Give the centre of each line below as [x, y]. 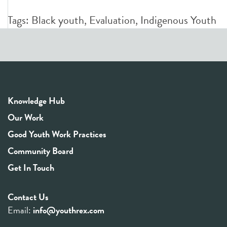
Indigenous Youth [178, 20]
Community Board [41, 151]
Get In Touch [31, 167]
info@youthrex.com [69, 210]
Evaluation [112, 20]
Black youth [58, 20]
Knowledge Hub [36, 101]
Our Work [26, 117]
